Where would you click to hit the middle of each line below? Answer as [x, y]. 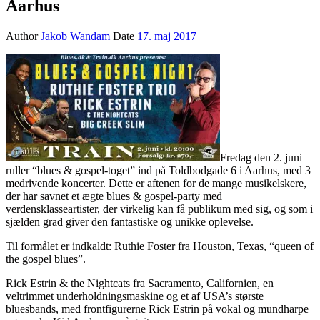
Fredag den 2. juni [261, 157]
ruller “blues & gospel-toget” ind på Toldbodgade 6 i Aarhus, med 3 [158, 170]
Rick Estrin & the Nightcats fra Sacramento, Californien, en [140, 283]
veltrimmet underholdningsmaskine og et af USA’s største [135, 296]
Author [23, 36]
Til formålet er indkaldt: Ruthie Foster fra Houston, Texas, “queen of [160, 246]
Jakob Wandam [75, 36]
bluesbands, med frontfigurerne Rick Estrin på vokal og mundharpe [157, 309]
